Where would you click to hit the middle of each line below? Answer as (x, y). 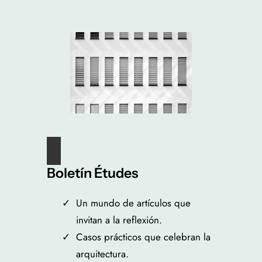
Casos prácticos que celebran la (143, 237)
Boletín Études (92, 173)
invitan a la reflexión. (119, 220)
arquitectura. (102, 254)
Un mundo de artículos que (133, 203)
